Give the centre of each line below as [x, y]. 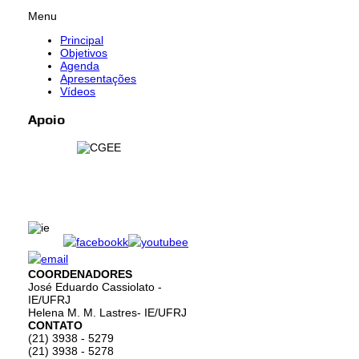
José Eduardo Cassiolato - [95, 286]
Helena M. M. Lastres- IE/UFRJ [108, 312]
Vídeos [78, 92]
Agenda [80, 66]
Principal [82, 40]
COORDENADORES [81, 274]
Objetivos [84, 53]
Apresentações [99, 79]
